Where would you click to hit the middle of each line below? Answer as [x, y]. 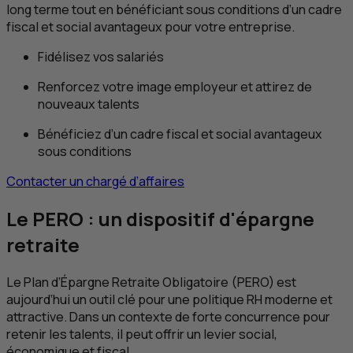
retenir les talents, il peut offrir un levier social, [142, 334]
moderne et [297, 299]
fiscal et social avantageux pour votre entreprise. [150, 26]
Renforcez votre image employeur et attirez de [175, 86]
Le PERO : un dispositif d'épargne [160, 218]
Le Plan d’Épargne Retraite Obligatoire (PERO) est [151, 282]
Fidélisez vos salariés [101, 56]
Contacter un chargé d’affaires [95, 181]
